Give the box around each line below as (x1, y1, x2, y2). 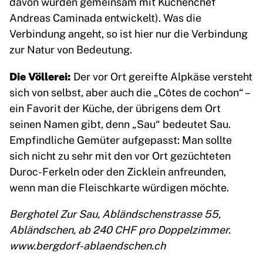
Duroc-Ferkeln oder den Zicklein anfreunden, (9, 163, 226, 178)
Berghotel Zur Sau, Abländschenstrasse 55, (9, 205, 221, 220)
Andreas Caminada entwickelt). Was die (9, 9, 201, 24)
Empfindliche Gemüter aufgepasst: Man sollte (9, 131, 232, 146)
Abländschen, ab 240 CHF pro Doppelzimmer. (9, 221, 231, 236)
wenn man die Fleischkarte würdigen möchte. (9, 179, 229, 194)
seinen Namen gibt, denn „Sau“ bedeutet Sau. (9, 116, 231, 130)
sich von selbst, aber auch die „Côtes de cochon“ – (9, 84, 249, 99)
